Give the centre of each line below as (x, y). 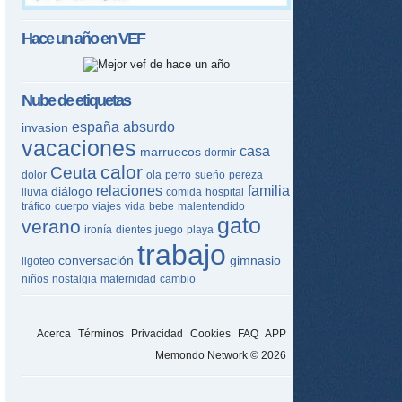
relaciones (129, 190)
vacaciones (79, 148)
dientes (134, 229)
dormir (220, 152)
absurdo (149, 127)
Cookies (210, 333)
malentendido (211, 206)
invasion (45, 127)
